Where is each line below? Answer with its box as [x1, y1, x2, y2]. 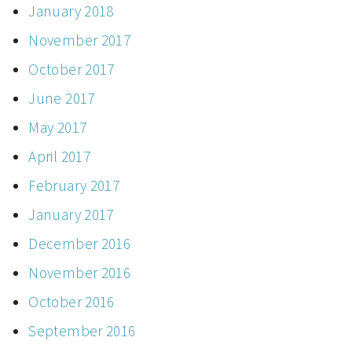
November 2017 [28, 30, 131, 49]
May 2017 [28, 117, 87, 137]
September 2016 [28, 321, 136, 340]
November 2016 [28, 262, 131, 282]
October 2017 [28, 59, 115, 79]
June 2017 [28, 88, 95, 108]
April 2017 [28, 146, 91, 166]
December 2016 [28, 233, 131, 253]
